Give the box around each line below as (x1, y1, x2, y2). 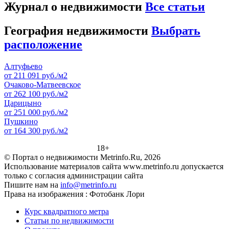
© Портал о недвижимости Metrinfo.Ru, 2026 (4, 152, 161, 162)
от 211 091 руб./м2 (4, 71, 67, 80)
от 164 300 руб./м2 (4, 126, 68, 135)
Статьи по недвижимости (25, 216, 114, 225)
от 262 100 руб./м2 (4, 89, 68, 98)
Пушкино (4, 117, 38, 126)
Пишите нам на (4, 180, 60, 189)
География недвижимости (4, 24, 151, 37)
